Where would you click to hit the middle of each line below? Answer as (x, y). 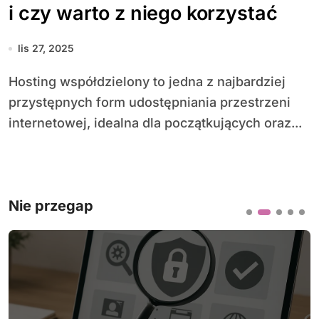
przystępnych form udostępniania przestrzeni (150, 102)
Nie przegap (51, 206)
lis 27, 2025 (46, 48)
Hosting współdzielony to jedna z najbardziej (13, 82)
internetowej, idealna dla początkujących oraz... (155, 123)
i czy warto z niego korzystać (143, 13)
